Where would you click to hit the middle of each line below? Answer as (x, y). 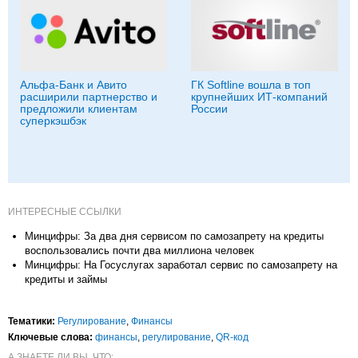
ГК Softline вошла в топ (251, 84)
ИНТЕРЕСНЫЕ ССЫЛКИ (65, 211)
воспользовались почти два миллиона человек (139, 250)
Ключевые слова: (50, 337)
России (209, 108)
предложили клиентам (79, 108)
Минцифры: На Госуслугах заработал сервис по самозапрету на (181, 265)
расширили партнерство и (89, 96)
